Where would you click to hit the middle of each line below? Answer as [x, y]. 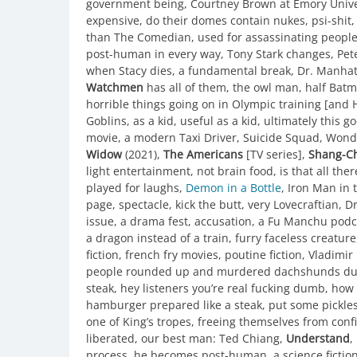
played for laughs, [136, 187]
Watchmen [115, 87]
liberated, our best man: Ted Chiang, [186, 338]
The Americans [203, 154]
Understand [318, 338]
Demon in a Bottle [233, 187]
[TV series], [276, 154]
